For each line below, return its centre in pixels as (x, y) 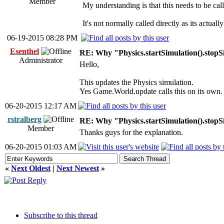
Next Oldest (31, 168)
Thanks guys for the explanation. (131, 132)
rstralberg (24, 119)
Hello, (89, 64)
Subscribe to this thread (61, 215)
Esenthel (24, 51)
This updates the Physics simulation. (136, 82)
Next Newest (78, 168)
